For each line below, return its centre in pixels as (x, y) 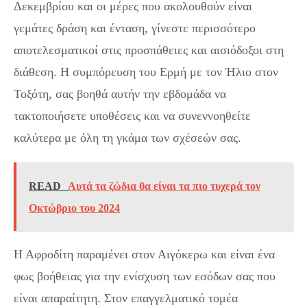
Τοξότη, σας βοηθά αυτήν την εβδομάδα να (120, 94)
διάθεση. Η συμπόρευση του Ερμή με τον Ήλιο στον (146, 72)
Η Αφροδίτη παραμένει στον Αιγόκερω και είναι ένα (144, 255)
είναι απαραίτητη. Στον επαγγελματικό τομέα (126, 298)
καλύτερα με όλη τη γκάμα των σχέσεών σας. (127, 138)
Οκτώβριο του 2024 (74, 208)
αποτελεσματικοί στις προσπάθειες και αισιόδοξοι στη (149, 50)
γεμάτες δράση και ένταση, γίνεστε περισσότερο (135, 28)
